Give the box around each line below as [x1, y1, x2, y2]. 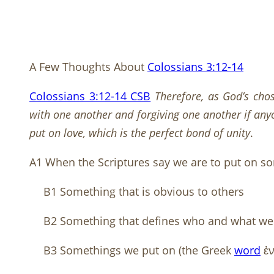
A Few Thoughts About [29, 59, 147, 75]
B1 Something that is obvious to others [43, 184, 244, 199]
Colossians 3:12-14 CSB [29, 89, 151, 104]
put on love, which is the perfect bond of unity [29, 125, 250, 141]
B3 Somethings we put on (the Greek [43, 243, 234, 258]
